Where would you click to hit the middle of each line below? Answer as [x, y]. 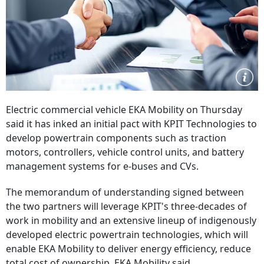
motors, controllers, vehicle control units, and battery [125, 152]
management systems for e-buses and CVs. [102, 166]
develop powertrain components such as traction [116, 138]
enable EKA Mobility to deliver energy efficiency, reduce [128, 249]
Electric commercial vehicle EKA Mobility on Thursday [124, 110]
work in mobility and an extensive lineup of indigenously [131, 220]
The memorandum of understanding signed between [125, 192]
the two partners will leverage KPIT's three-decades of [126, 206]
